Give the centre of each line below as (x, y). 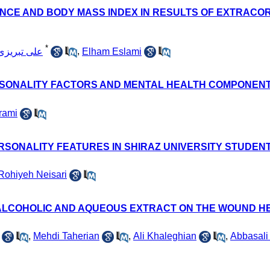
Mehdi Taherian (66, 236)
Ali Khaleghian (165, 236)
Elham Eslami (112, 51)
